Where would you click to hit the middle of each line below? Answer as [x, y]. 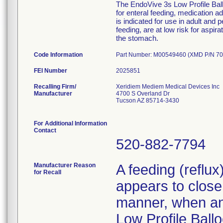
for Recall [48, 172]
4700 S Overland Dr [143, 94]
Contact [45, 130]
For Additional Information [70, 123]
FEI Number [51, 71]
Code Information [58, 55]
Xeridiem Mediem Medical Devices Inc [168, 87]
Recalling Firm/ [55, 87]
